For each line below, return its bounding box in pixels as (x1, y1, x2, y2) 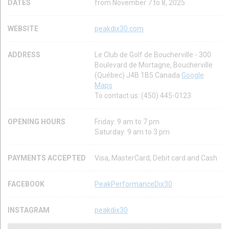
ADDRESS (8, 50, 40, 59)
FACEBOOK (8, 179, 44, 188)
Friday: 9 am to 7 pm (95, 117, 159, 126)
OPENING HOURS (8, 117, 65, 126)
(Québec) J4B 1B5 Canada (95, 71, 181, 79)
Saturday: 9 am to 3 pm (95, 127, 170, 136)
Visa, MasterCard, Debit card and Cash (95, 153, 217, 162)
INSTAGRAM (8, 205, 50, 214)
